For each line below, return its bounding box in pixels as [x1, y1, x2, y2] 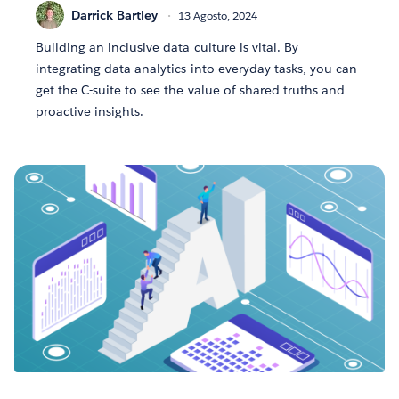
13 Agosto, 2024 [178, 7, 257, 23]
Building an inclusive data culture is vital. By [36, 39, 298, 56]
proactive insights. [36, 103, 144, 120]
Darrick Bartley [71, 6, 158, 23]
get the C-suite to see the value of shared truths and [36, 82, 346, 99]
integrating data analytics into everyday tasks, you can [36, 61, 358, 77]
